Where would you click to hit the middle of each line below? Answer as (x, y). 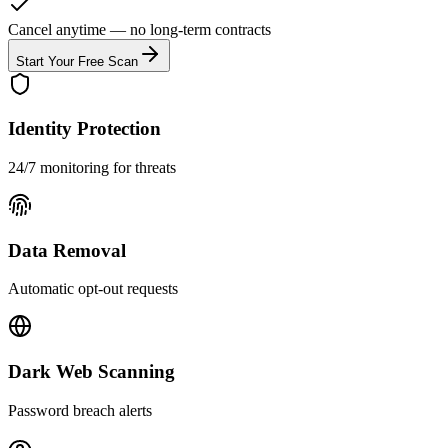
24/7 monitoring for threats (92, 168)
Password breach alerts (80, 410)
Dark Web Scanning (91, 372)
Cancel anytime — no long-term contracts (139, 29)
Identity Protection (84, 129)
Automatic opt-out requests (93, 289)
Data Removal (67, 250)
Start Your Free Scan (77, 61)
